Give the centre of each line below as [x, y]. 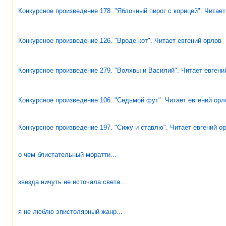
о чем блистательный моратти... [67, 154]
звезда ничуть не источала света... [72, 182]
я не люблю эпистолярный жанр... [70, 211]
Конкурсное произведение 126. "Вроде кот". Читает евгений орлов [120, 40]
